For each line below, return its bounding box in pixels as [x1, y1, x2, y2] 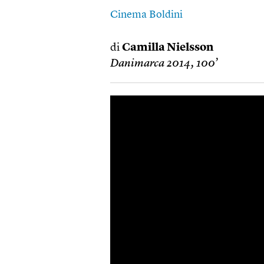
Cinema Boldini [110, 9, 183, 20]
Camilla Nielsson [122, 42, 213, 54]
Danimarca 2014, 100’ [110, 58, 217, 70]
